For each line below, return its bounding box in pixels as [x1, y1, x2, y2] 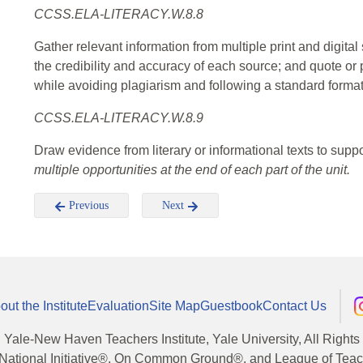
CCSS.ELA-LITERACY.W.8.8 [34, 7, 203, 22]
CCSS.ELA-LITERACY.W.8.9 [34, 111, 203, 126]
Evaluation [88, 298, 149, 313]
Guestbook [200, 298, 263, 313]
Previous [66, 199, 109, 212]
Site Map [149, 298, 200, 313]
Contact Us [263, 298, 327, 313]
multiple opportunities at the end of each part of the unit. [34, 163, 350, 177]
